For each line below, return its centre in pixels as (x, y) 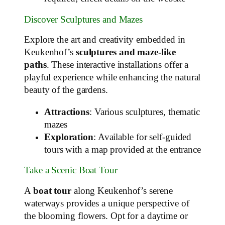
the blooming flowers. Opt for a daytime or (106, 216)
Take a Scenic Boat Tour (71, 171)
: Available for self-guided (142, 137)
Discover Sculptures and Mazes (84, 19)
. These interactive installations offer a (118, 65)
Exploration (69, 137)
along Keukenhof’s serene (122, 191)
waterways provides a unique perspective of (107, 203)
